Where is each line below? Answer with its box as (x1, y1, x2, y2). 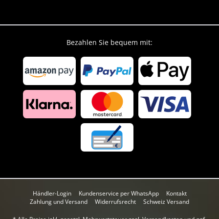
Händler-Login (32, 189, 71, 198)
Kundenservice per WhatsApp (78, 189, 159, 198)
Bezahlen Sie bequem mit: (66, 38, 153, 47)
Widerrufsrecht (95, 197, 136, 206)
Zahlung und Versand (30, 197, 88, 206)
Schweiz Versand (143, 197, 189, 206)
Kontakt (166, 189, 187, 198)
